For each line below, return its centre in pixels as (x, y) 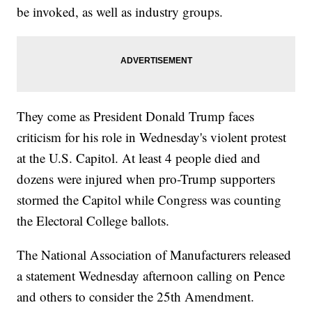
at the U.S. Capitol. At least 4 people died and (139, 158)
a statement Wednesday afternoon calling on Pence (151, 276)
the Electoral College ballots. (93, 221)
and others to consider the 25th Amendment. (136, 297)
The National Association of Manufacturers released (154, 255)
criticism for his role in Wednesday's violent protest (152, 137)
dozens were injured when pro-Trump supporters (146, 179)
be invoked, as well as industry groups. (120, 12)
